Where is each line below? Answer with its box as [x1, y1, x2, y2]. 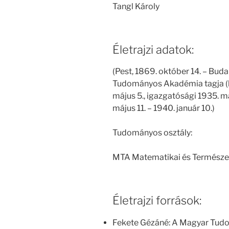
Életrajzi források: [112, 194, 201, 208]
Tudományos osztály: [112, 128, 192, 138]
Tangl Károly [112, 1, 159, 11]
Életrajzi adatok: [112, 42, 194, 56]
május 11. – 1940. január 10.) [112, 103, 215, 113]
